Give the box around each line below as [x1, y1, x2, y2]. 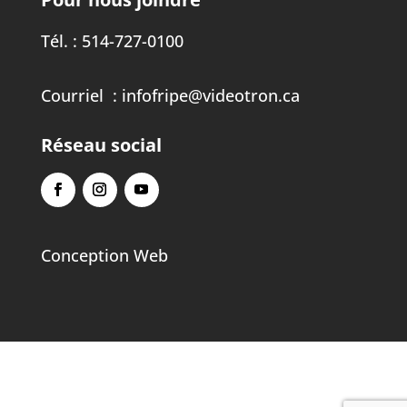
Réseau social [40, 132, 162, 157]
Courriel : [40, 84, 122, 106]
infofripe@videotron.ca [121, 84, 300, 106]
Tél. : [40, 29, 82, 52]
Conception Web [40, 243, 168, 266]
